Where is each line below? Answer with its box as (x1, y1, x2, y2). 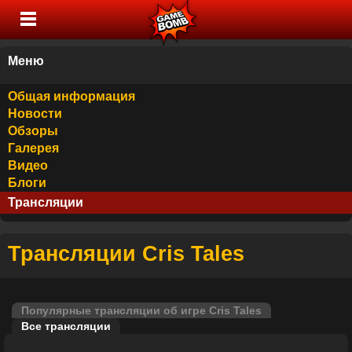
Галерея (8, 141, 59, 155)
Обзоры (8, 124, 58, 137)
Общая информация (8, 90, 135, 103)
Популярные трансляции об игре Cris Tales (21, 304, 262, 317)
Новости (8, 107, 62, 120)
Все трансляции (21, 320, 111, 332)
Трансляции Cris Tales (8, 241, 244, 266)
